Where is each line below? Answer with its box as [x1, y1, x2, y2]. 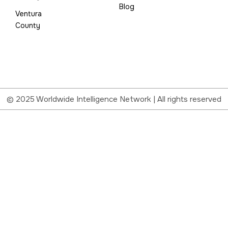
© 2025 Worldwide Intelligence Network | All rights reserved [7, 94, 221, 104]
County [15, 20, 40, 30]
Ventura [15, 9, 42, 18]
